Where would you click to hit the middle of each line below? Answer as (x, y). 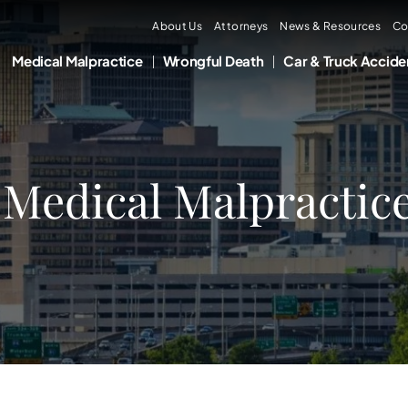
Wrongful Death (213, 61)
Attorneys (241, 26)
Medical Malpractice (77, 61)
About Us (178, 26)
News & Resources (331, 26)
